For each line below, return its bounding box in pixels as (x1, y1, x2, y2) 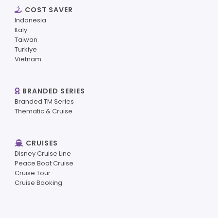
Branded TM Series (15, 96, 74, 106)
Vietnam (15, 54, 41, 64)
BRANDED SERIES (20, 86, 85, 96)
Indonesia (15, 15, 46, 25)
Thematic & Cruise (15, 106, 73, 116)
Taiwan (15, 35, 37, 44)
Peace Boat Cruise (15, 158, 73, 168)
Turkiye (15, 44, 37, 54)
